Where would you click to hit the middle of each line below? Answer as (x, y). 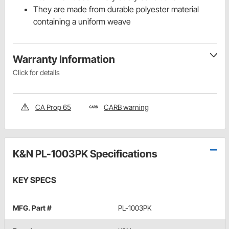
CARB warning (126, 107)
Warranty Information (64, 59)
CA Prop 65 (53, 107)
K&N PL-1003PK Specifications (85, 154)
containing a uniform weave (82, 21)
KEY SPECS (35, 180)
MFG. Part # (32, 208)
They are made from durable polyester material (116, 9)
